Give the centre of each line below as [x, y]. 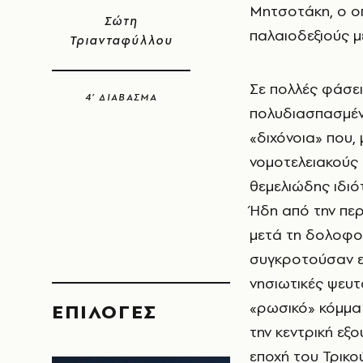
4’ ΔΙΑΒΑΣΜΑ [121, 97]
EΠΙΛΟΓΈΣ [105, 312]
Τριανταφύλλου [121, 41]
